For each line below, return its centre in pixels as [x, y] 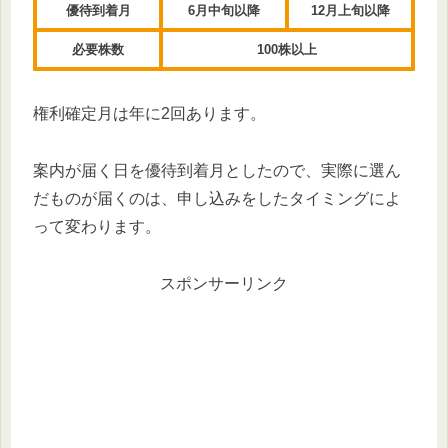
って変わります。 [97, 226]
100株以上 [287, 50]
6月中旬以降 [224, 11]
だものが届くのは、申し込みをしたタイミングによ [217, 198]
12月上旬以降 [350, 11]
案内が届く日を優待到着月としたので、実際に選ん [217, 170]
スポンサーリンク [224, 283]
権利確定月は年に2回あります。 [149, 114]
